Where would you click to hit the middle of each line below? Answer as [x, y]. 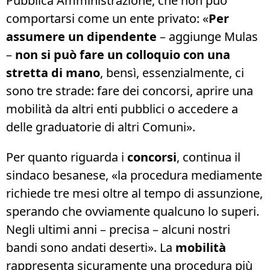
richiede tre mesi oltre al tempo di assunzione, [134, 193]
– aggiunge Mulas [207, 37]
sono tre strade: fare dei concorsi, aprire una [130, 91]
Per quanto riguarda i [67, 157]
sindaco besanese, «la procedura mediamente [134, 175]
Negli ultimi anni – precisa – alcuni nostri [118, 230]
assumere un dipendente [81, 37]
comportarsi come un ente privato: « [107, 19]
